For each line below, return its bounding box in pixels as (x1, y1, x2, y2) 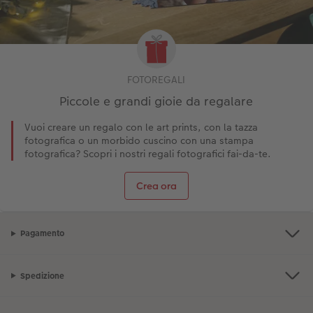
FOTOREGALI (127, 72, 186, 87)
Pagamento (20, 228, 64, 240)
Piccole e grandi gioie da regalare (59, 92, 254, 110)
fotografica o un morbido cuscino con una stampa (24, 133, 254, 147)
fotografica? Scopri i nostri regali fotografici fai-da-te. (24, 146, 271, 161)
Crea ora (136, 178, 177, 193)
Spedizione (20, 270, 64, 282)
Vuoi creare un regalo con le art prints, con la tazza (24, 119, 258, 134)
